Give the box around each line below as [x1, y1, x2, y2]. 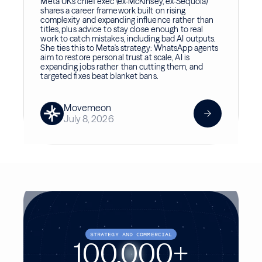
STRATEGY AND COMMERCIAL [89, 229, 173, 239]
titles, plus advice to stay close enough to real [40, 23, 204, 35]
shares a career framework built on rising [40, 5, 186, 16]
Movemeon [64, 101, 112, 113]
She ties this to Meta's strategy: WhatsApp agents [40, 42, 219, 53]
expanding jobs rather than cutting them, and [40, 61, 203, 72]
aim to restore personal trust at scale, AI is [40, 51, 189, 63]
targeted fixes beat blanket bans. [40, 70, 158, 81]
